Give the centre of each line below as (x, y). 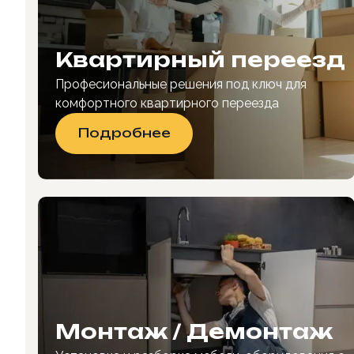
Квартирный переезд (200, 59)
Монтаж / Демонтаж (194, 331)
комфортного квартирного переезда (167, 103)
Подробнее (124, 133)
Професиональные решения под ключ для (181, 84)
